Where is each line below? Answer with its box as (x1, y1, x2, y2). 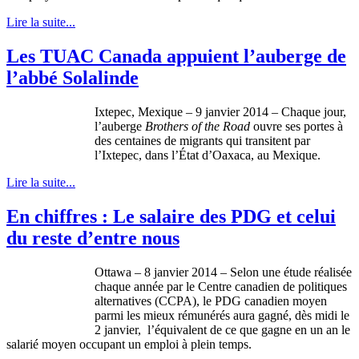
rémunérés (178, 309, 230, 323)
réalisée (314, 265, 352, 280)
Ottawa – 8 (95, 265, 154, 280)
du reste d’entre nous (6, 228, 179, 249)
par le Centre (163, 280, 235, 294)
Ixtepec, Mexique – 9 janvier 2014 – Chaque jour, (95, 105, 346, 119)
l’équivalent (147, 323, 207, 337)
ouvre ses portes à (250, 119, 343, 134)
